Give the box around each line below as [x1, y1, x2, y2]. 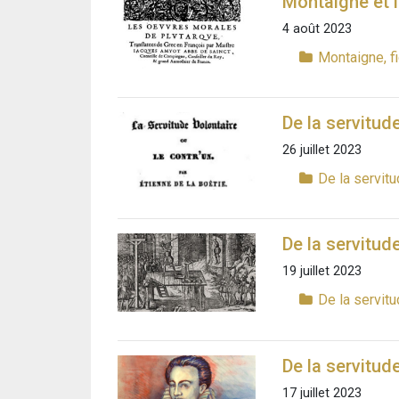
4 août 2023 [282, 20, 352, 37]
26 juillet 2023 [282, 142, 362, 159]
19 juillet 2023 [282, 264, 362, 280]
